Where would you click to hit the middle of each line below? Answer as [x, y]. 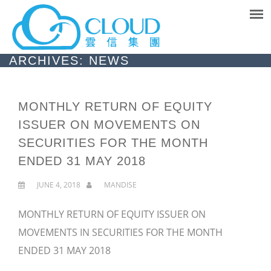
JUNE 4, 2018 [59, 185]
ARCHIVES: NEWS [69, 60]
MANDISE [120, 185]
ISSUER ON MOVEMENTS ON [109, 125]
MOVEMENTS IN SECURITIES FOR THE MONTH [120, 232]
